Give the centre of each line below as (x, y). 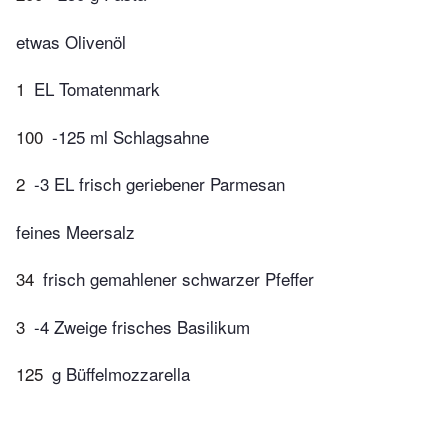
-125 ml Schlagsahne (130, 136)
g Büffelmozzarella (121, 374)
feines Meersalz (75, 231)
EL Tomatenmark (97, 89)
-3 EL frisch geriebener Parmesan (159, 184)
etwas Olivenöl (71, 41)
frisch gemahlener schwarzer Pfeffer (178, 279)
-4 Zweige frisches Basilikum (142, 326)
